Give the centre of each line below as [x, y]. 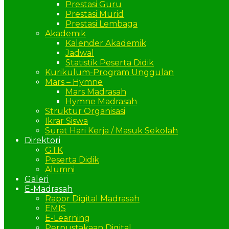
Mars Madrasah [96, 92]
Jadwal [80, 53]
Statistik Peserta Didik [110, 63]
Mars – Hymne [74, 82]
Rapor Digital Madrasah [92, 199]
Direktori [42, 140]
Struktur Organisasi [85, 111]
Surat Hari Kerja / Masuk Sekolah [111, 131]
